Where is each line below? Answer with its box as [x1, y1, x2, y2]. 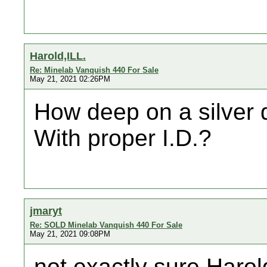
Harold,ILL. [30, 49, 86, 62]
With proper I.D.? [34, 125, 212, 151]
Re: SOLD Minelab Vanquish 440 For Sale [30, 221, 182, 229]
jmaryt [30, 204, 62, 217]
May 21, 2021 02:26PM [30, 74, 110, 83]
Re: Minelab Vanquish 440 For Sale [30, 66, 159, 74]
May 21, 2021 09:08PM [30, 229, 110, 238]
